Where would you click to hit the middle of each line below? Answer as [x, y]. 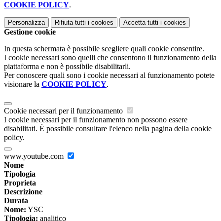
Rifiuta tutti [70, 23]
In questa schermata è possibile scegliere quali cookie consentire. [104, 49]
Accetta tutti [141, 23]
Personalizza [26, 23]
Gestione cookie [30, 32]
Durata [16, 201]
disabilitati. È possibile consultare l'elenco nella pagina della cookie [108, 129]
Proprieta [20, 183]
